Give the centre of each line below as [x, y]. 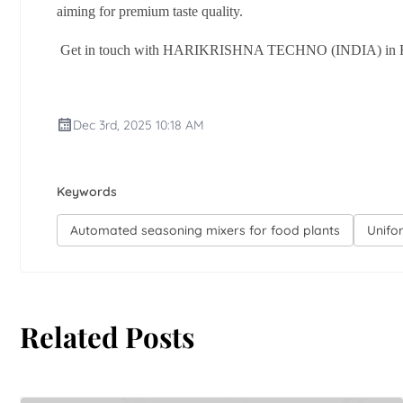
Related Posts [107, 336]
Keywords [87, 191]
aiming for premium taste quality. [150, 11]
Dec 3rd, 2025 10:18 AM [139, 125]
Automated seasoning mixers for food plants [205, 230]
